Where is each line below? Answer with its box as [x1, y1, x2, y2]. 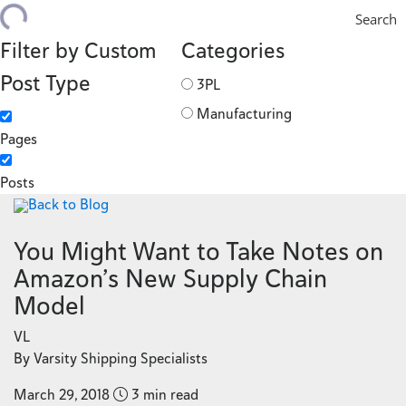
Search [355, 9, 397, 28]
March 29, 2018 [14, 384, 110, 404]
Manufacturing [197, 103, 292, 123]
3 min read [128, 384, 198, 404]
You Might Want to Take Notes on [14, 234, 383, 267]
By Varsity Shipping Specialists [14, 348, 208, 368]
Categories [181, 35, 285, 64]
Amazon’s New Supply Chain [14, 261, 327, 295]
